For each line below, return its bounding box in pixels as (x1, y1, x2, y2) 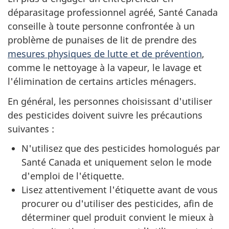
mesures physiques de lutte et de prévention (8, 48, 202, 60)
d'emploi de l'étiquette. (21, 170, 124, 182)
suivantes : (8, 122, 54, 135)
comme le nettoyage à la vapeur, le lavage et (8, 61, 202, 74)
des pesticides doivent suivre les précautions (8, 108, 202, 121)
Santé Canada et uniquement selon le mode (21, 156, 212, 168)
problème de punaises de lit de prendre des (8, 34, 197, 46)
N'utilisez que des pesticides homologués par (21, 142, 220, 154)
